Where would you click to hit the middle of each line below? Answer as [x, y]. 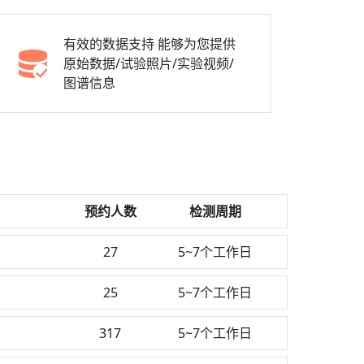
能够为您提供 [197, 44]
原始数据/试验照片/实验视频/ [149, 63]
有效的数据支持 [109, 44]
